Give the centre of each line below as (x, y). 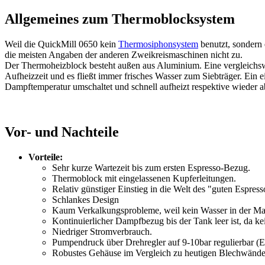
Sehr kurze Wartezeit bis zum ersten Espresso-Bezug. (151, 168)
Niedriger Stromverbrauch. (102, 232)
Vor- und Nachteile (62, 132)
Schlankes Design (85, 200)
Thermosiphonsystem (158, 44)
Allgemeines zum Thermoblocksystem (120, 19)
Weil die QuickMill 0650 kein (62, 44)
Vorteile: (46, 157)
